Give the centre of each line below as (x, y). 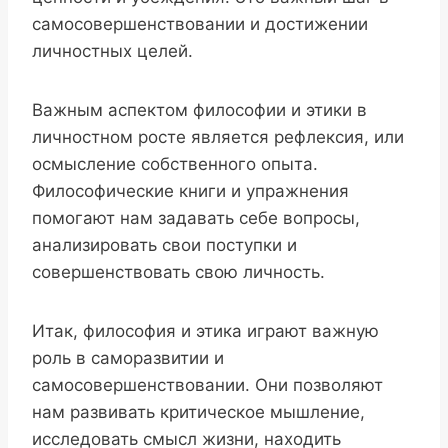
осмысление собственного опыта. (175, 164)
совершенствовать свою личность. (178, 272)
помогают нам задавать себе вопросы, (196, 218)
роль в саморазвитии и (128, 358)
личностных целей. (112, 51)
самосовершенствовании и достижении (200, 24)
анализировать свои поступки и (164, 245)
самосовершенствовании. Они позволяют (207, 385)
